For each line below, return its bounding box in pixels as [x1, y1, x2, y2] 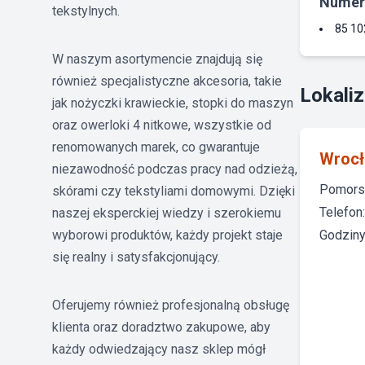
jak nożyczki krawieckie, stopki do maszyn [52, 95, 293, 111]
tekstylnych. [52, 2, 120, 19]
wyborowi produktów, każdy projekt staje [52, 226, 283, 243]
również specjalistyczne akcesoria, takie [52, 73, 282, 89]
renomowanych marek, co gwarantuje [52, 139, 260, 155]
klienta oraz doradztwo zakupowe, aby [52, 319, 270, 335]
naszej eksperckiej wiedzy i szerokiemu [52, 204, 281, 221]
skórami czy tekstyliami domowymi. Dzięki [52, 182, 295, 199]
